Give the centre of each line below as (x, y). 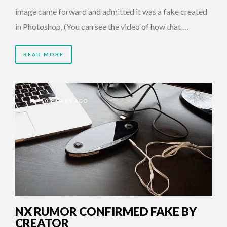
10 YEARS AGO (64, 101)
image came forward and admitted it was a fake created (111, 12)
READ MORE (44, 54)
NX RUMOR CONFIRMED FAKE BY (106, 212)
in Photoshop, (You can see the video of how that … (102, 27)
